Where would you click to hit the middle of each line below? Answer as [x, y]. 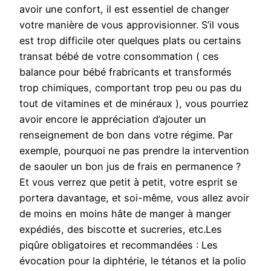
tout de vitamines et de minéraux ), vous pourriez [134, 104]
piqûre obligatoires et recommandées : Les [119, 245]
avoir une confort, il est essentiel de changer [124, 9]
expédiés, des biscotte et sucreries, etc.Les [121, 230]
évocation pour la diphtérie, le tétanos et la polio [133, 261]
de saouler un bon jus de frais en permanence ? [130, 167]
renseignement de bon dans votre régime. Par [126, 135]
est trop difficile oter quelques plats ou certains [130, 41]
